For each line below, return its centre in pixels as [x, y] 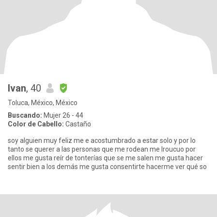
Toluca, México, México [43, 103]
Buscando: [25, 115]
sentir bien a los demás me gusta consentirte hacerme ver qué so [107, 167]
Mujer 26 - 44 [63, 115]
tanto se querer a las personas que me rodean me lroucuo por [102, 149]
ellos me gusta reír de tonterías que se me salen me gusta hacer [105, 158]
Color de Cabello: [36, 124]
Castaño [77, 124]
